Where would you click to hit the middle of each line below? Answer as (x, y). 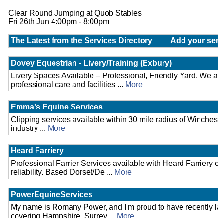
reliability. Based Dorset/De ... (63, 172)
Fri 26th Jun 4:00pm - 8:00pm (59, 22)
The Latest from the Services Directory (82, 41)
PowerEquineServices (52, 194)
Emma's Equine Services (57, 107)
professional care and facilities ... (68, 84)
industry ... (29, 128)
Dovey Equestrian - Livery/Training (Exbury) (91, 63)
